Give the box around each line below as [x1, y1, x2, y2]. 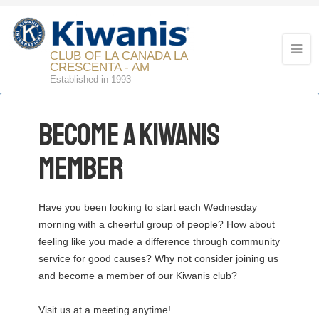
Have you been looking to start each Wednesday [38, 202, 257, 214]
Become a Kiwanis [38, 116, 219, 155]
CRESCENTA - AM [50, 61, 150, 75]
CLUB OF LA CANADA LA [50, 49, 187, 63]
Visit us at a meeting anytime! [38, 304, 171, 316]
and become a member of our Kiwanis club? [38, 270, 237, 282]
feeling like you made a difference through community [38, 236, 280, 248]
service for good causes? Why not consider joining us [38, 253, 278, 265]
